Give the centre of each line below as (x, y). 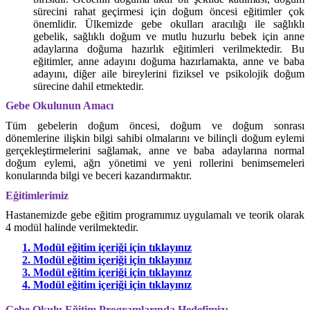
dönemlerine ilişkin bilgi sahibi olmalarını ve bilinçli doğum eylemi (155, 138)
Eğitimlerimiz (37, 195)
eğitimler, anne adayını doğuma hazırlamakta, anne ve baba (169, 61)
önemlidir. (59, 24)
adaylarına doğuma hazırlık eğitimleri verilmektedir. (158, 48)
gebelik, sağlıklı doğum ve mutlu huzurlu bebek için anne (169, 36)
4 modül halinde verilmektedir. (72, 228)
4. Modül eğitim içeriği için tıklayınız (107, 284)
